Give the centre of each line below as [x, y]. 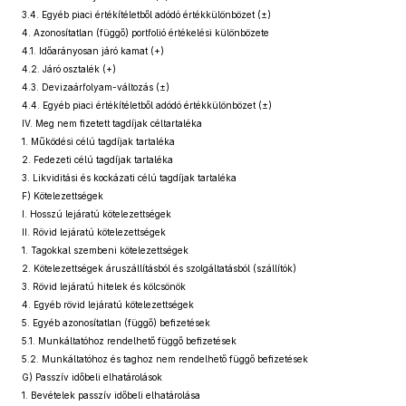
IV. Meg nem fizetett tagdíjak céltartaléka [112, 123]
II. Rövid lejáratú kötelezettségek [94, 232]
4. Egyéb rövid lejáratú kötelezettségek [108, 304]
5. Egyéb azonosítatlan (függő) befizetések [116, 323]
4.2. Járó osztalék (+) [69, 69]
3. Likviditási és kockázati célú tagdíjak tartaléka [129, 178]
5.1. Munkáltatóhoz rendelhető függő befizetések [129, 341]
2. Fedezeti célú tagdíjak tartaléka [97, 159]
